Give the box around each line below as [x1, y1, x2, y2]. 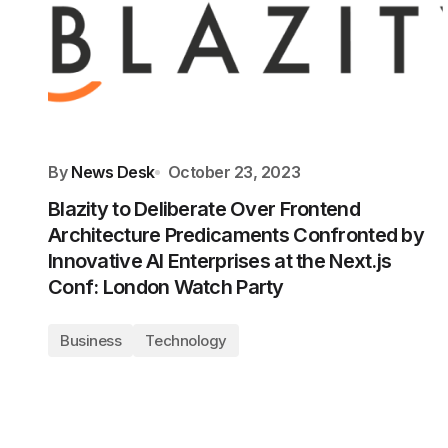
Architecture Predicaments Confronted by [48, 223, 424, 247]
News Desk [71, 162, 155, 182]
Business [60, 331, 122, 350]
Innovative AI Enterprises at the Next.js [48, 249, 392, 273]
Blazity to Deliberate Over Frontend [48, 197, 360, 221]
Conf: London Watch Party [48, 275, 284, 299]
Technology [145, 331, 227, 350]
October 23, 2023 [167, 162, 301, 182]
